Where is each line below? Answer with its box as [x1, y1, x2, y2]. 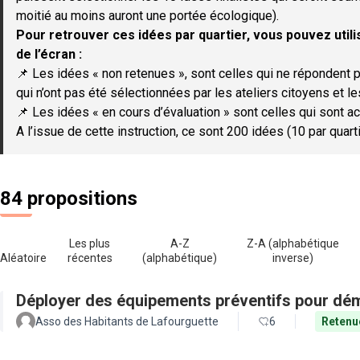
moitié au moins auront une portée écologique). [16, 8, 279, 23]
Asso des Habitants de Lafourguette [35, 315, 219, 328]
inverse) [272, 252, 314, 264]
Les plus [69, 237, 111, 250]
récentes [67, 252, 112, 264]
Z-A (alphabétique [247, 237, 340, 250]
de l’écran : [16, 47, 82, 62]
